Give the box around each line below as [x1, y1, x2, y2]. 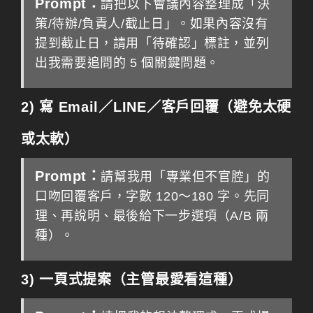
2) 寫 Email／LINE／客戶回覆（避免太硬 [21, 99, 291, 115]
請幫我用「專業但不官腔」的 [101, 170, 270, 184]
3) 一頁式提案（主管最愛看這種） [21, 272, 242, 287]
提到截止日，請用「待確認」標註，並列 [35, 36, 270, 50]
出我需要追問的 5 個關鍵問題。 [35, 56, 220, 70]
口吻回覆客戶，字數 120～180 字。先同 [35, 189, 270, 203]
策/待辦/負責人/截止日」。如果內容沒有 [35, 17, 268, 31]
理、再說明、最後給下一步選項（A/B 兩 [35, 209, 269, 223]
